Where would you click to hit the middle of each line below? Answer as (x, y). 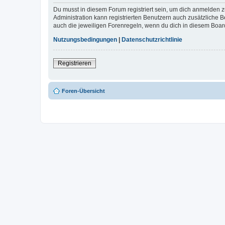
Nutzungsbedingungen (85, 40)
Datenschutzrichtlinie (152, 40)
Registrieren (75, 63)
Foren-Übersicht (83, 91)
